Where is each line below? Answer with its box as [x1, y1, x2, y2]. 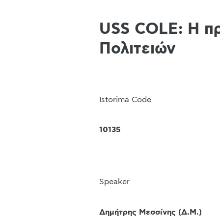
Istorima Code [99, 95, 151, 104]
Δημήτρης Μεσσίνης [99, 208, 176, 216]
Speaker [99, 178, 130, 186]
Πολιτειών [99, 40, 176, 56]
